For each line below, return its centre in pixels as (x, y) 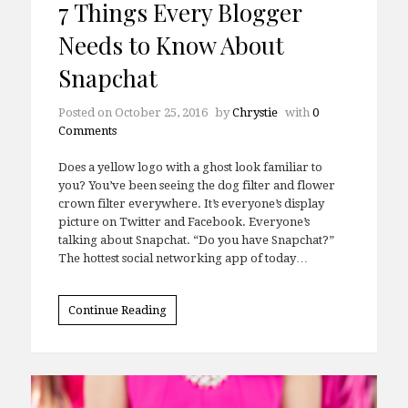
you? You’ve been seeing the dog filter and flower (196, 209)
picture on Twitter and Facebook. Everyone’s (184, 245)
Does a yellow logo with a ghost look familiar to (190, 190)
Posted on (86, 136)
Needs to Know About (171, 68)
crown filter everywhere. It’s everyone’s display (191, 227)
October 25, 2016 (161, 136)
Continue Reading (117, 332)
